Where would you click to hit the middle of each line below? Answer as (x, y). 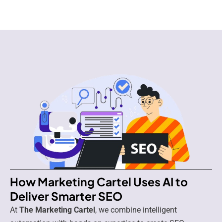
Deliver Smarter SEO (66, 196)
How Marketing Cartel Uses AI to (99, 181)
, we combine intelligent (136, 210)
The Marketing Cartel (57, 210)
